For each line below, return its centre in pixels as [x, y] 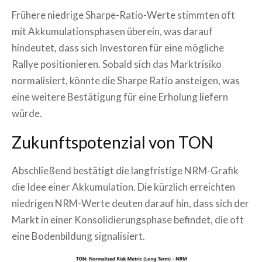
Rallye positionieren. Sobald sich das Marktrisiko [117, 64]
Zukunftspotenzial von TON [113, 142]
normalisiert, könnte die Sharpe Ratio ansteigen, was [126, 80]
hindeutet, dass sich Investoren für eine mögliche [118, 47]
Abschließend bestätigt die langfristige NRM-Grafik [125, 170]
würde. [27, 113]
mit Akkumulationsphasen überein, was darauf [112, 31]
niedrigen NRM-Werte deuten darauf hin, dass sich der [130, 203]
